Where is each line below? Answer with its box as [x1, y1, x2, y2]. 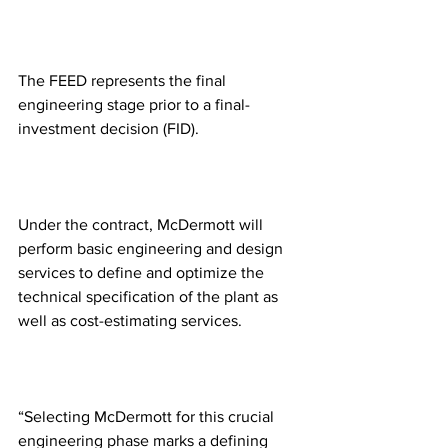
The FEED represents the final [18, 71, 230, 89]
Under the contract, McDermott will [18, 215, 267, 233]
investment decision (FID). [18, 119, 199, 137]
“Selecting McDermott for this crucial [18, 407, 278, 425]
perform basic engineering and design [18, 239, 287, 257]
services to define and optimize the [18, 263, 268, 281]
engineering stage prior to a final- [18, 95, 250, 113]
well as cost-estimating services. [18, 311, 242, 329]
